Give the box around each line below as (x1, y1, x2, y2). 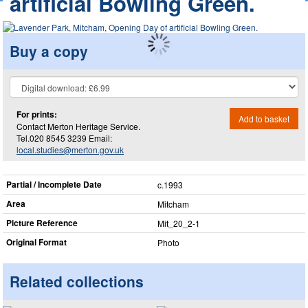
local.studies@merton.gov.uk (16, 143, 124, 155)
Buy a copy (10, 40, 88, 61)
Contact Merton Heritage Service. (16, 120, 140, 132)
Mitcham (157, 198, 189, 210)
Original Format (6, 236, 67, 248)
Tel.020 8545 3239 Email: (16, 131, 112, 144)
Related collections (10, 271, 144, 291)
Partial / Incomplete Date (6, 178, 102, 190)
